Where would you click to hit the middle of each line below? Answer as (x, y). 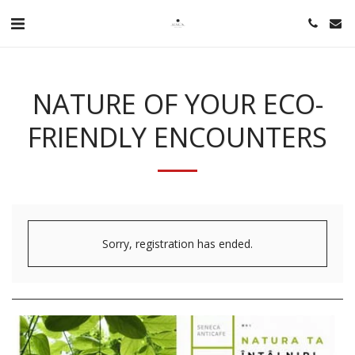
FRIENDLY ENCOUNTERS (177, 137)
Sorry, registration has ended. (177, 244)
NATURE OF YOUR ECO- (177, 103)
